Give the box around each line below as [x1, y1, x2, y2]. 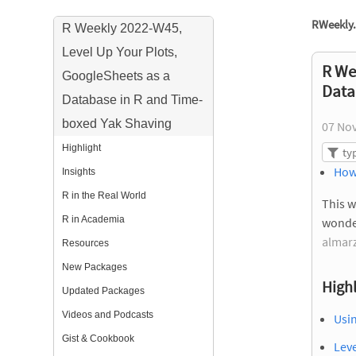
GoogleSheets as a [62, 69, 171, 83]
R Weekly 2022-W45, [62, 21, 183, 35]
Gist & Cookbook [62, 333, 135, 344]
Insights [62, 166, 96, 177]
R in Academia [62, 214, 126, 225]
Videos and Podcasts [62, 309, 154, 320]
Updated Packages [62, 285, 145, 296]
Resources [62, 238, 110, 249]
